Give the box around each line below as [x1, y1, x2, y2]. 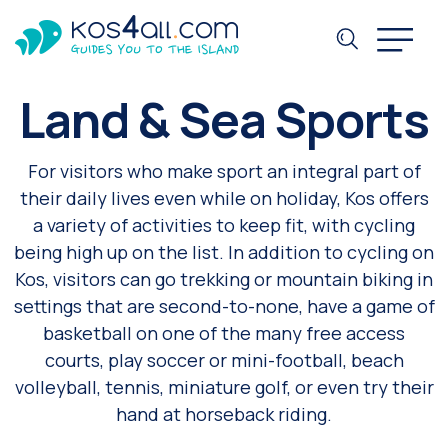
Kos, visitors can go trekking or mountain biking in [15, 267, 433, 291]
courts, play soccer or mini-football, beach [44, 348, 404, 372]
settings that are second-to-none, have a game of [13, 294, 435, 318]
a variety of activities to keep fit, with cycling [33, 213, 415, 237]
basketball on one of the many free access [43, 321, 405, 345]
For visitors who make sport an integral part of [27, 159, 421, 183]
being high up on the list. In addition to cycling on [14, 240, 434, 264]
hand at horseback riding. [116, 402, 332, 426]
